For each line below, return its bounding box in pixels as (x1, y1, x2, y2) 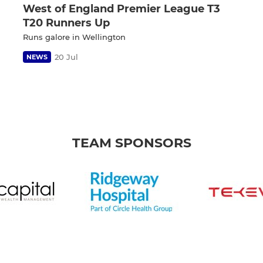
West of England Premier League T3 (23, 2, 220, 15)
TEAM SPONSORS (72, 134, 191, 151)
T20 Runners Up (23, 16, 110, 29)
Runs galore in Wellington (23, 32, 126, 42)
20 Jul (55, 52, 78, 62)
